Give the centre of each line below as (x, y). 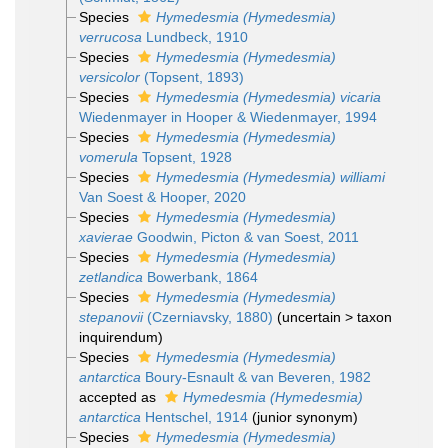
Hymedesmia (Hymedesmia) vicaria (268, 97)
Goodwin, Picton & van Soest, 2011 (245, 237)
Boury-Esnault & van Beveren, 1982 (255, 377)
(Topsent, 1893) (191, 77)
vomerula (108, 157)
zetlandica (110, 277)
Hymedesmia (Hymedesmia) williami (270, 177)
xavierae (105, 237)
